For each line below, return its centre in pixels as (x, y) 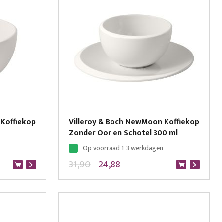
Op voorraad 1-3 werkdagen (123, 148)
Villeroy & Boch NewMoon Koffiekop (134, 122)
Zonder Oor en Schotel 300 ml (123, 133)
